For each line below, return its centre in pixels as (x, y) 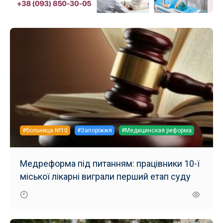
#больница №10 (45, 130)
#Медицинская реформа (157, 130)
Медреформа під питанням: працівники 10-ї (110, 163)
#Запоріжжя (95, 130)
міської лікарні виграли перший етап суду (105, 176)
